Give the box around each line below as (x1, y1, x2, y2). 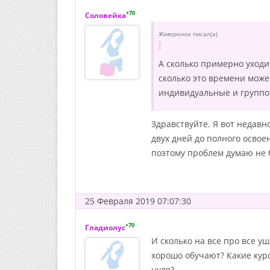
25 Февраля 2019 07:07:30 (85, 195, 191, 207)
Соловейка (85, 10, 126, 20)
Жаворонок (159, 30, 191, 38)
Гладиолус (85, 222, 125, 233)
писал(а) (191, 30, 218, 38)
